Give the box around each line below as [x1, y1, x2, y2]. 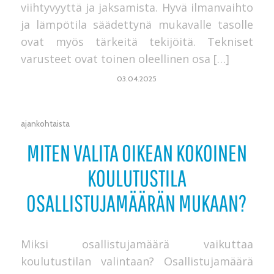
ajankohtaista [20, 119, 70, 129]
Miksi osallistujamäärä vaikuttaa [20, 236, 254, 251]
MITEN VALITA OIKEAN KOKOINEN [26, 139, 247, 167]
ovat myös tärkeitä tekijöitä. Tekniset [20, 34, 254, 49]
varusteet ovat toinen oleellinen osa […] [20, 51, 229, 66]
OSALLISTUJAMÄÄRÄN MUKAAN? [26, 190, 248, 217]
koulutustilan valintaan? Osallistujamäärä [20, 253, 254, 268]
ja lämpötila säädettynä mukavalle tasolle [20, 17, 254, 32]
